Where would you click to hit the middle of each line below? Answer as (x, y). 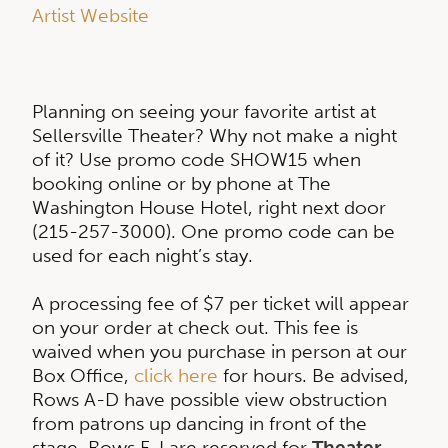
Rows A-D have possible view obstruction (209, 399)
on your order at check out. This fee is (195, 327)
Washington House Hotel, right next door (209, 207)
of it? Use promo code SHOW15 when (196, 159)
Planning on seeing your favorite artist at (204, 111)
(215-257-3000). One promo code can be (213, 231)
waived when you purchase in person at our (219, 351)
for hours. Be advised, (313, 375)
